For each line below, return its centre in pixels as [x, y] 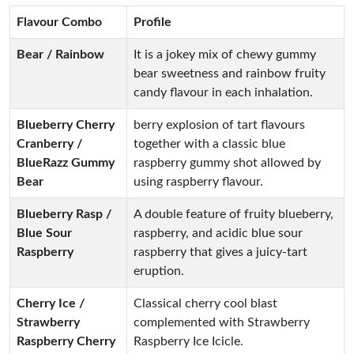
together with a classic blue [209, 143]
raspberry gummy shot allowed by [227, 162]
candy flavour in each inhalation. [223, 92]
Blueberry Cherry [66, 124]
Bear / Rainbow [60, 54]
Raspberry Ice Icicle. [188, 341]
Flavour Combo [59, 22]
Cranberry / [49, 143]
